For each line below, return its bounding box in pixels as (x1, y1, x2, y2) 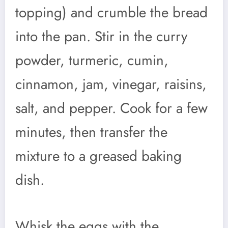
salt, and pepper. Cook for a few (15, 97, 208, 119)
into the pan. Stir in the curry (15, 25, 187, 47)
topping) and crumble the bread (15, 2, 208, 23)
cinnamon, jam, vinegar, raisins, (15, 73, 207, 95)
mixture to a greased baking (15, 145, 182, 166)
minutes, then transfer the (15, 121, 167, 142)
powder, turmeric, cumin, (15, 49, 168, 71)
